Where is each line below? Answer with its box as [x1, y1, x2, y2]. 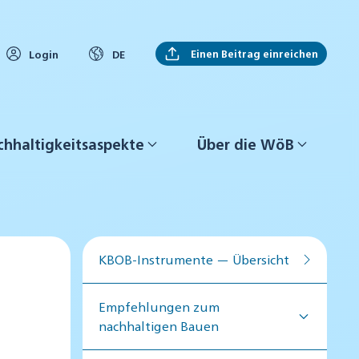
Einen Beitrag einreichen [188, 46, 318, 61]
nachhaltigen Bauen [99, 317, 220, 334]
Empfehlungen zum [99, 297, 220, 315]
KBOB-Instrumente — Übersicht [99, 250, 290, 268]
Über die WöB [197, 135, 294, 154]
